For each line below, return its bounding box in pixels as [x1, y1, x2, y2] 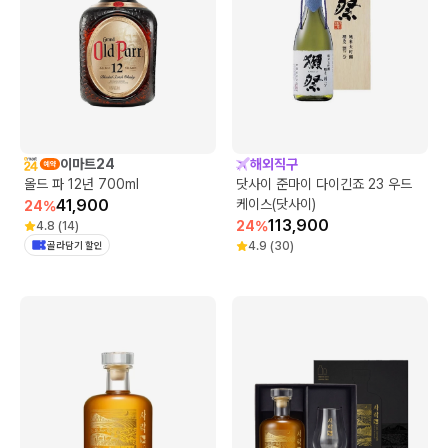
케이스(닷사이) [236, 195, 316, 212]
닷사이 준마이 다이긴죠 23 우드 [236, 175, 412, 192]
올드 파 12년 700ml [24, 175, 139, 192]
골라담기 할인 [47, 238, 103, 251]
